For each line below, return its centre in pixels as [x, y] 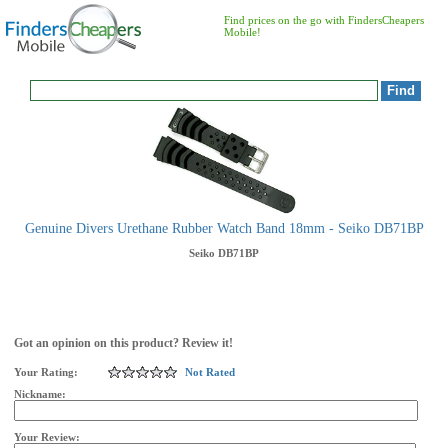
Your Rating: [46, 372]
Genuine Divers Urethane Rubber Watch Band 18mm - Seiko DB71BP [224, 228]
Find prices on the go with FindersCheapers [324, 20]
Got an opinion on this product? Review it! [123, 343]
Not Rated [210, 372]
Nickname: [41, 394]
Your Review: [48, 437]
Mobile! [242, 32]
